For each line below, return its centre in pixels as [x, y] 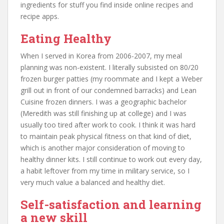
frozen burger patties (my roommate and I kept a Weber [111, 78]
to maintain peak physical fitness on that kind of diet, [106, 136]
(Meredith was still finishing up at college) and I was [103, 113]
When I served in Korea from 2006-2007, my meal [101, 55]
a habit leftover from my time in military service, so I [105, 170]
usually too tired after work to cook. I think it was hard [108, 124]
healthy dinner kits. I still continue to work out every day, [111, 159]
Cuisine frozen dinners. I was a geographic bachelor [103, 101]
